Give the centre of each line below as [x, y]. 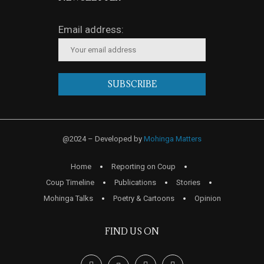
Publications [135, 183]
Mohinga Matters [173, 139]
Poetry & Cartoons [143, 199]
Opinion [207, 199]
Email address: [91, 30]
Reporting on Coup [143, 167]
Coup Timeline [70, 183]
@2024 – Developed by [103, 139]
